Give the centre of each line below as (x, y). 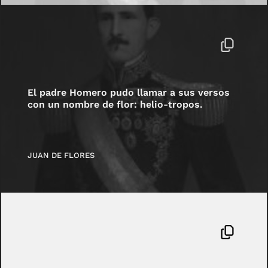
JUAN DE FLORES (61, 156)
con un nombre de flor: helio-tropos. (115, 105)
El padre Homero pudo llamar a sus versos (129, 93)
